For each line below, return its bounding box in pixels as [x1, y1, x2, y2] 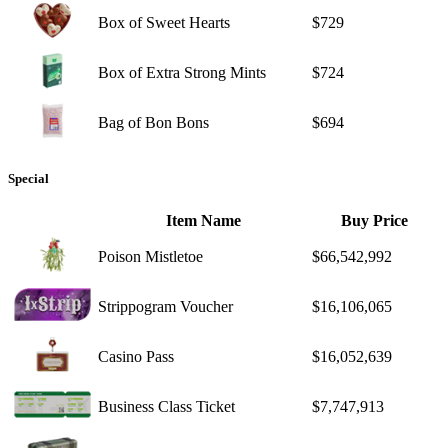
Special [8, 170, 49, 186]
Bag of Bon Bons [98, 113, 209, 131]
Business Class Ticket [98, 397, 235, 415]
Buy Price [341, 211, 408, 229]
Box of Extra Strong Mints [98, 63, 266, 81]
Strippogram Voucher [98, 297, 233, 315]
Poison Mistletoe [98, 247, 203, 265]
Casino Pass [98, 347, 174, 365]
